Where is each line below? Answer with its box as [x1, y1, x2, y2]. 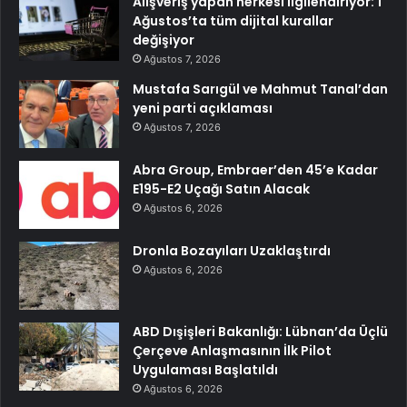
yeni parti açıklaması [133, 98, 273, 117]
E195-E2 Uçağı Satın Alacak [133, 179, 310, 198]
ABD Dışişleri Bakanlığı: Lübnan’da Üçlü [133, 322, 388, 341]
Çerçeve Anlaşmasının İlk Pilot [133, 341, 332, 360]
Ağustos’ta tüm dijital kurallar [133, 11, 333, 30]
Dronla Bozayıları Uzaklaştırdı [133, 241, 331, 260]
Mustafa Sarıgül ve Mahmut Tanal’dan [133, 79, 388, 98]
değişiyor [133, 30, 194, 49]
